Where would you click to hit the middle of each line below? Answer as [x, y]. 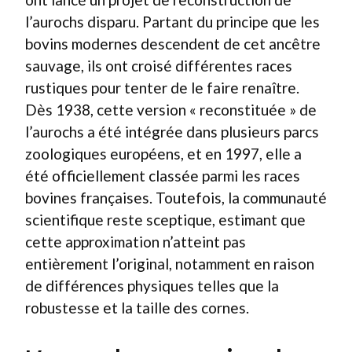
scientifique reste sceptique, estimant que [165, 220]
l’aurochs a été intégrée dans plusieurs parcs [172, 132]
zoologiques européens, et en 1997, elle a [163, 154]
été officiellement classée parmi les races [163, 176]
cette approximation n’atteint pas [136, 242]
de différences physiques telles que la [152, 286]
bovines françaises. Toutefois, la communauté [176, 198]
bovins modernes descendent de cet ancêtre [173, 44]
